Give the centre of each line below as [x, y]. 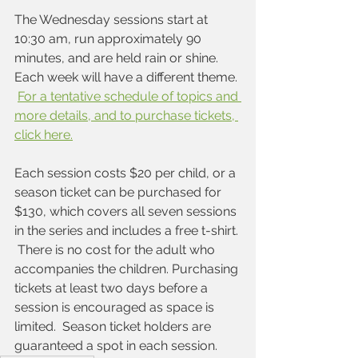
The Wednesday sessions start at [113, 20]
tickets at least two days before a [113, 288]
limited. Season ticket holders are [114, 327]
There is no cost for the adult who [116, 250]
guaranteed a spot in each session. [116, 346]
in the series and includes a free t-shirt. [128, 231]
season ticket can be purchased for [119, 193]
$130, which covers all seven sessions [127, 212]
